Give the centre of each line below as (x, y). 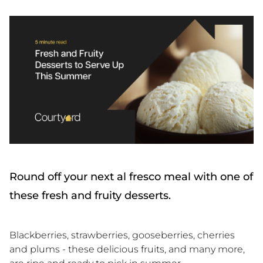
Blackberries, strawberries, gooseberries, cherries (122, 235)
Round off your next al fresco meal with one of (131, 176)
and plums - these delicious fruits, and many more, (127, 249)
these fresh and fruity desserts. (90, 195)
